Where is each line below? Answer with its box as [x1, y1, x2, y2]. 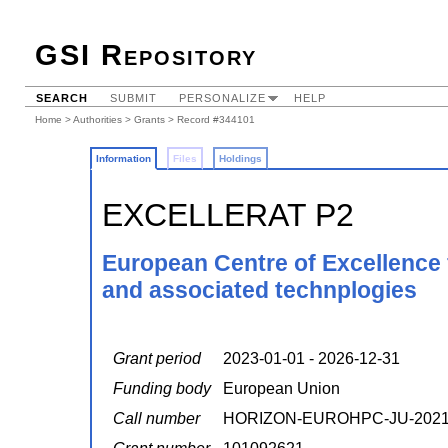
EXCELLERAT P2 [101, 197, 354, 233]
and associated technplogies [101, 277, 417, 303]
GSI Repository [35, 39, 257, 71]
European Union [222, 380, 340, 398]
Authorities [73, 114, 122, 125]
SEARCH [36, 92, 88, 104]
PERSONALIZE [179, 92, 266, 104]
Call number [112, 410, 200, 428]
